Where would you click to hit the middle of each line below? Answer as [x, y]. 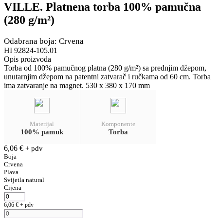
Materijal [42, 124]
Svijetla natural [24, 180]
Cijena [13, 187]
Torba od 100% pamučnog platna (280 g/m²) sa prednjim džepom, [105, 68]
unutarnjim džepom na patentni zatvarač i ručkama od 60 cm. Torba [107, 76]
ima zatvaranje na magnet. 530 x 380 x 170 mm [77, 85]
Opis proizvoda [27, 59]
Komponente [118, 124]
